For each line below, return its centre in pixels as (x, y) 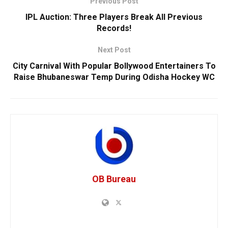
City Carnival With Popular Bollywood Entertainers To (114, 66)
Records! (114, 28)
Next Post (114, 50)
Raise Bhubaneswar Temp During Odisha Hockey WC (114, 77)
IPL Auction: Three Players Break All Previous (114, 17)
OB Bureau (114, 179)
